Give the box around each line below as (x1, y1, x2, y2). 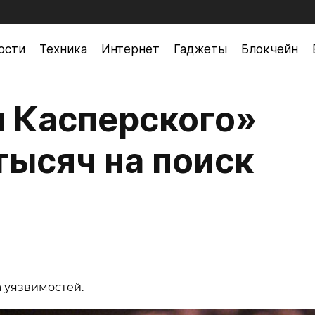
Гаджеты (174, 41, 227, 56)
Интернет (101, 41, 160, 56)
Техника (39, 41, 87, 56)
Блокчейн (241, 41, 298, 56)
